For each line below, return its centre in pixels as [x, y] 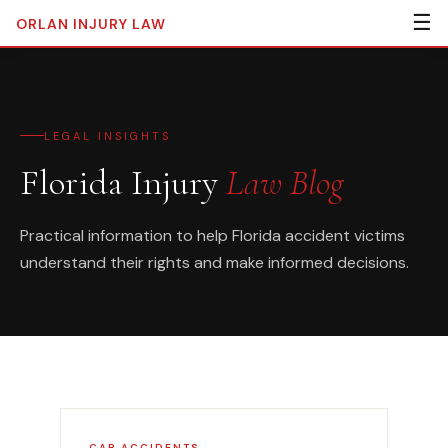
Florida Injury [123, 182]
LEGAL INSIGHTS [107, 135]
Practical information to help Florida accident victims [212, 235]
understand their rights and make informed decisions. [214, 262]
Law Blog [285, 182]
